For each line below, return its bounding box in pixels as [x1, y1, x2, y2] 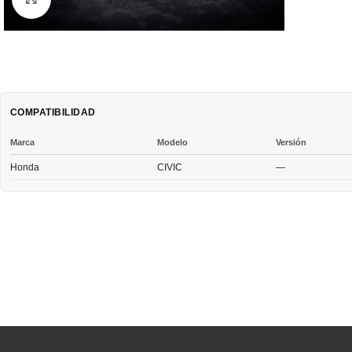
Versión [276, 137, 307, 147]
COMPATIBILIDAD [10, 106, 96, 118]
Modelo [157, 137, 189, 147]
